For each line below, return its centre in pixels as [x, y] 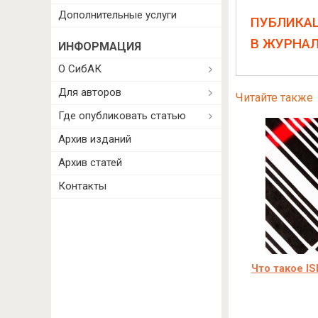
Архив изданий [95, 139]
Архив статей [90, 163]
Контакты [82, 186]
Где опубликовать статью [122, 116]
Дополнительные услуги [117, 15]
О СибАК [80, 69]
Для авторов [90, 92]
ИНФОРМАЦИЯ [100, 46]
